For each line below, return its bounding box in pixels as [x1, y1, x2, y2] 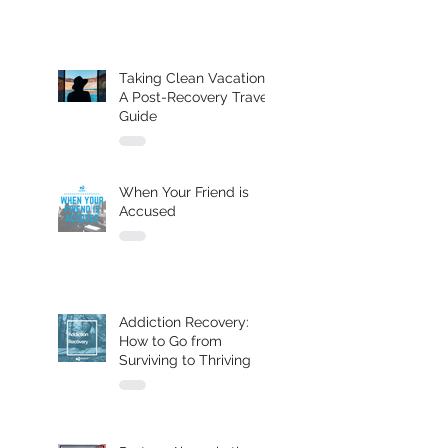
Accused [119, 202, 176, 219]
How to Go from [119, 332, 222, 349]
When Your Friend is [119, 183, 249, 200]
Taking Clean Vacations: [119, 69, 275, 86]
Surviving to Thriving [119, 351, 251, 368]
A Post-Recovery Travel [119, 88, 272, 105]
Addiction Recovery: [119, 313, 249, 330]
